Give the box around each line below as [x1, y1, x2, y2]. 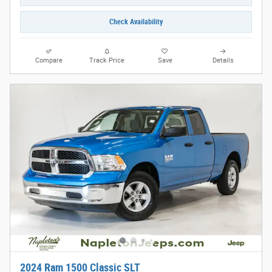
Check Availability [109, 17, 163, 26]
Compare [35, 56, 63, 65]
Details [212, 56, 234, 65]
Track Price [89, 56, 125, 65]
